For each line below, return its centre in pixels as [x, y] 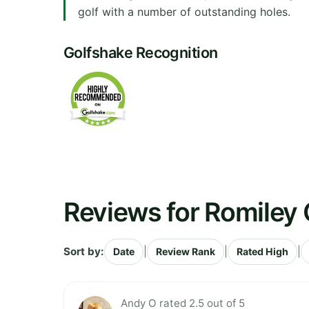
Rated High [262, 251]
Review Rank [186, 251]
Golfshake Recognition [141, 52]
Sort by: [84, 251]
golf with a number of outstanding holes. [184, 11]
